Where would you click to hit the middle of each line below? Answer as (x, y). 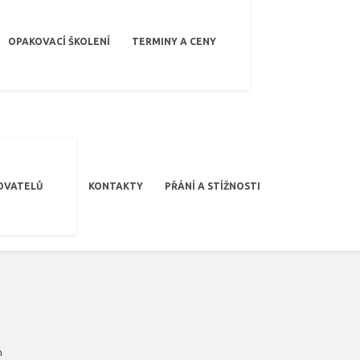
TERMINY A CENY (174, 41)
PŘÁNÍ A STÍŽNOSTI (213, 186)
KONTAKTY (116, 186)
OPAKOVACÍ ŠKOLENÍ (59, 41)
